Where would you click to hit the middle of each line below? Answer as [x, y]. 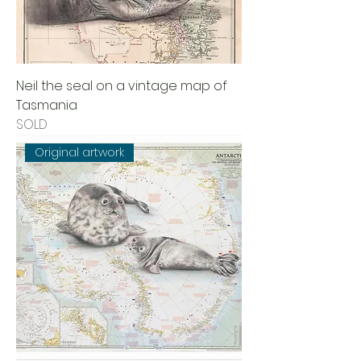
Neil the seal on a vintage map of [122, 85]
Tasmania [47, 105]
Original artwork [80, 152]
